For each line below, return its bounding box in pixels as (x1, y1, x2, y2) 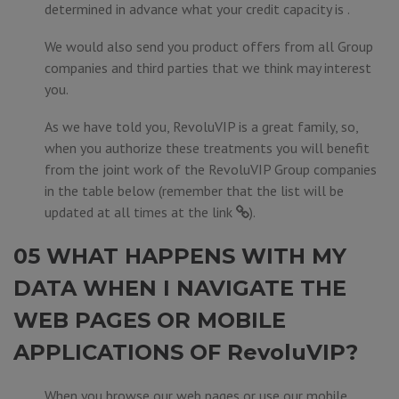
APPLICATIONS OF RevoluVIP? (13, 339, 358, 365)
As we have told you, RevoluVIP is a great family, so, (45, 118, 358, 135)
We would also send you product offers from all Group (45, 37, 373, 55)
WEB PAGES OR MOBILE (13, 307, 286, 333)
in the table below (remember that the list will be (45, 182, 344, 199)
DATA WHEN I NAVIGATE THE (13, 275, 346, 301)
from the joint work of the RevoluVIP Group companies (45, 160, 377, 178)
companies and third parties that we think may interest (45, 59, 371, 77)
